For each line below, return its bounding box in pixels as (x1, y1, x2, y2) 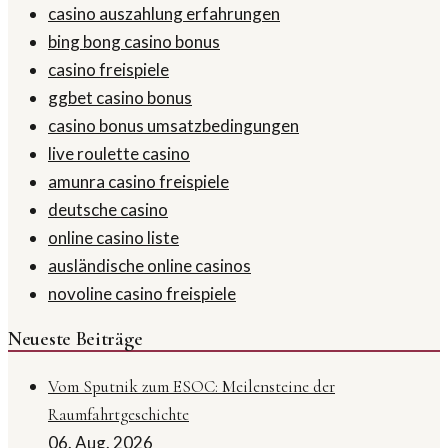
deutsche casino (48, 199, 168, 221)
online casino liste (48, 227, 179, 249)
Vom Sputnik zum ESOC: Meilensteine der (48, 375, 335, 397)
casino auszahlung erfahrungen (48, 3, 280, 25)
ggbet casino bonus (48, 87, 192, 109)
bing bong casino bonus (48, 31, 220, 53)
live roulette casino (48, 143, 190, 165)
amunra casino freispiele (48, 171, 229, 193)
